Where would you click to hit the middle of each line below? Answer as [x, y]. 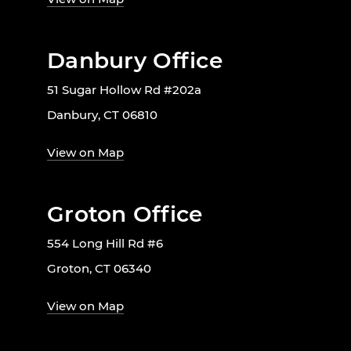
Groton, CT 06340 [99, 268]
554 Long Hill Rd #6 [105, 243]
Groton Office [125, 213]
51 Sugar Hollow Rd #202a [124, 89]
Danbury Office [135, 60]
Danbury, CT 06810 [102, 114]
